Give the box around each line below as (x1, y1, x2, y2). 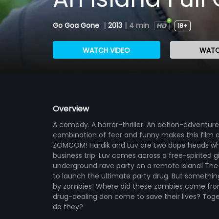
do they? (52, 201, 83, 212)
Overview (52, 103, 89, 114)
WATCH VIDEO (83, 45, 131, 55)
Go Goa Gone (52, 20, 101, 30)
